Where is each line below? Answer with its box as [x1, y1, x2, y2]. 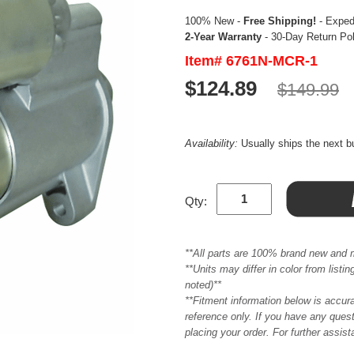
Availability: [185, 137, 241, 149]
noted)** [185, 278, 221, 291]
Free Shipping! [243, 14, 316, 27]
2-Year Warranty [185, 30, 262, 43]
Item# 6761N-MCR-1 [185, 52, 318, 69]
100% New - [185, 14, 243, 27]
